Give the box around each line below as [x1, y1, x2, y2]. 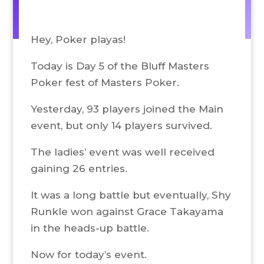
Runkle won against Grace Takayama [30, 205, 223, 217]
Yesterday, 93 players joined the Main [30, 103, 223, 115]
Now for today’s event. [30, 248, 147, 260]
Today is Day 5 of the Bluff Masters [30, 60, 209, 72]
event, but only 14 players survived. [30, 119, 212, 131]
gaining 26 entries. [30, 162, 127, 174]
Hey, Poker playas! [30, 33, 126, 45]
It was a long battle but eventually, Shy [30, 189, 231, 201]
